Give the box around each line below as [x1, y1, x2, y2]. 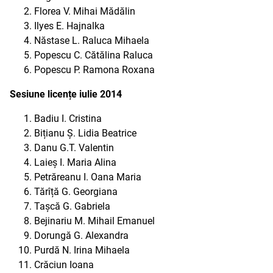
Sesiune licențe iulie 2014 [10, 88, 122, 100]
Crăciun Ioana [34, 259, 94, 271]
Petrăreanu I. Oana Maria [34, 171, 141, 183]
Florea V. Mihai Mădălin [34, 5, 135, 17]
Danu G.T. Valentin [34, 142, 114, 154]
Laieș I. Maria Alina [34, 157, 116, 168]
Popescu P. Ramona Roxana [34, 64, 155, 76]
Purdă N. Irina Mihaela [34, 244, 130, 256]
